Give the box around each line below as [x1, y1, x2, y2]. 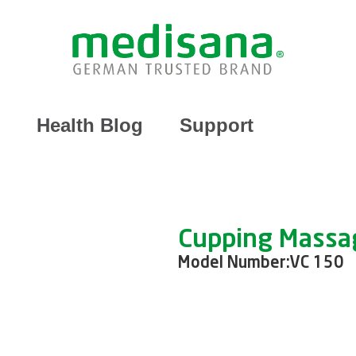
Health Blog [37, 114, 143, 136]
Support [180, 114, 253, 136]
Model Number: [178, 255, 290, 271]
